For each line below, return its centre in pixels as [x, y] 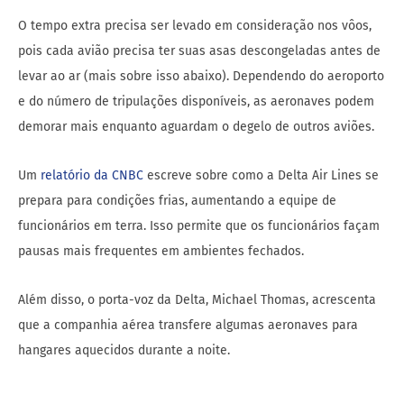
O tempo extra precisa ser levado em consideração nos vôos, [195, 25]
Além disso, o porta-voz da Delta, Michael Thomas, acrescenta [197, 299]
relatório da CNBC [90, 175]
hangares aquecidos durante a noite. [124, 350]
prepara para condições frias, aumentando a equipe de [177, 200]
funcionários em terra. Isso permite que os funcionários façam [199, 225]
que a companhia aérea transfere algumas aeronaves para [188, 325]
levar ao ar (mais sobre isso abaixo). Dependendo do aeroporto [201, 76]
